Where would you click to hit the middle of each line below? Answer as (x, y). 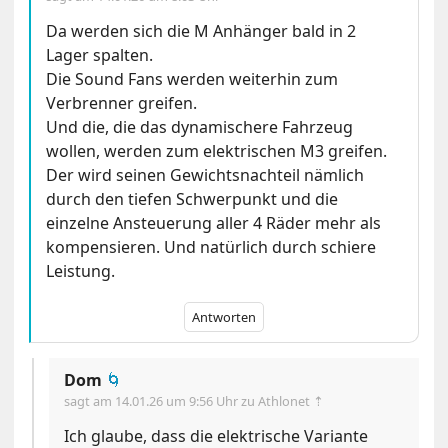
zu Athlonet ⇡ (283, 401)
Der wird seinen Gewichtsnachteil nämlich (205, 175)
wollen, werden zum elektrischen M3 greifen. (217, 151)
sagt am (90, 401)
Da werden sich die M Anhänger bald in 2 (201, 31)
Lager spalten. (100, 55)
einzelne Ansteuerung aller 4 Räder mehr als (214, 223)
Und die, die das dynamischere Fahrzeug (200, 127)
